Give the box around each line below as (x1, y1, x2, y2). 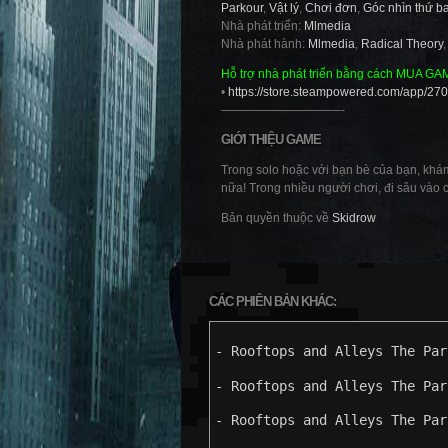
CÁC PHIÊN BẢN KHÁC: (209, 294, 336, 309)
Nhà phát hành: (221, 37, 308, 51)
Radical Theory (361, 37, 443, 51)
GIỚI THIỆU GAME (221, 132, 321, 147)
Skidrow (332, 211, 376, 225)
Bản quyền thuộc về (221, 211, 332, 225)
